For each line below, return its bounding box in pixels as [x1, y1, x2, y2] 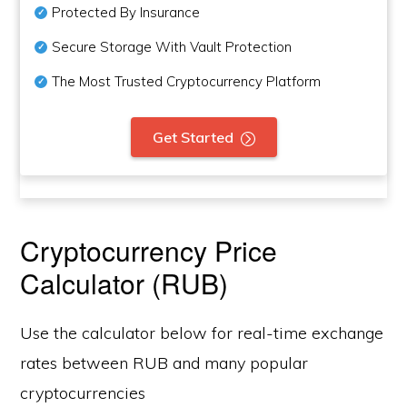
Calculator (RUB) [20, 263, 229, 303]
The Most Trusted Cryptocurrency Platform [52, 73, 322, 90]
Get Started [152, 128, 233, 146]
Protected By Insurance [52, 4, 204, 21]
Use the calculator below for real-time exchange [20, 323, 384, 343]
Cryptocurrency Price [20, 231, 278, 270]
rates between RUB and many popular [20, 352, 309, 373]
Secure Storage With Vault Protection [52, 38, 293, 55]
